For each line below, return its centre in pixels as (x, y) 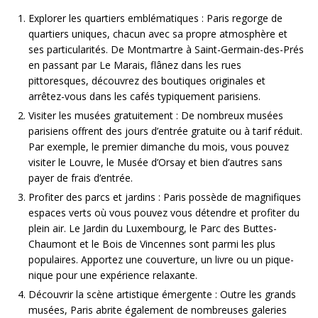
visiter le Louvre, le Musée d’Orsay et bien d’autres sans (155, 163)
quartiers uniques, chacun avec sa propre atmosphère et (158, 34)
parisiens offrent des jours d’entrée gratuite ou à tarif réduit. (165, 131)
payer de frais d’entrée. (81, 178)
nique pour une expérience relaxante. (113, 275)
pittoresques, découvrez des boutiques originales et (147, 81)
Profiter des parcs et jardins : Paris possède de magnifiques (165, 197)
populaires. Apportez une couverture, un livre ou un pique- (161, 260)
